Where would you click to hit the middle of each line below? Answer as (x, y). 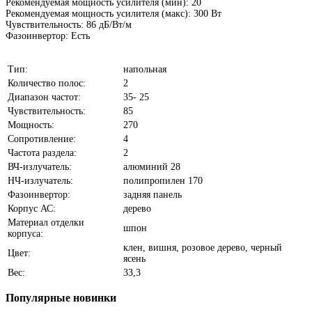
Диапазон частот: (44, 97)
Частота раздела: (42, 153)
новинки (93, 298)
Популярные (38, 298)
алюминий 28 (152, 167)
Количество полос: (47, 84)
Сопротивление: (42, 139)
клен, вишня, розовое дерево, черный (203, 248)
